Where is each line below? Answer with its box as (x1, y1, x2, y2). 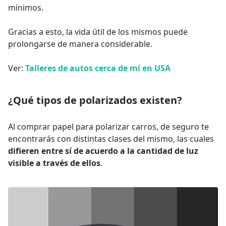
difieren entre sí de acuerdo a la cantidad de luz (8, 145, 198, 156)
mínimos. (8, 2, 43, 13)
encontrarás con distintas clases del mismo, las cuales (8, 133, 214, 144)
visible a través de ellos (8, 157, 100, 168)
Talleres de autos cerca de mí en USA (25, 62, 171, 74)
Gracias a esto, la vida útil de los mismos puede (8, 26, 188, 37)
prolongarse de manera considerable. (8, 38, 152, 49)
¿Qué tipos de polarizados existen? (8, 93, 182, 107)
